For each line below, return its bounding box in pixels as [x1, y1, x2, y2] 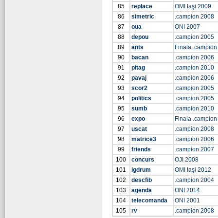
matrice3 [131, 136, 156, 143]
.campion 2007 [175, 146, 214, 153]
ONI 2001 [175, 197, 200, 204]
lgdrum [131, 166, 151, 173]
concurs [131, 156, 154, 163]
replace [131, 3, 152, 10]
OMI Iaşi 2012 [175, 166, 211, 173]
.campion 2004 [175, 177, 214, 183]
